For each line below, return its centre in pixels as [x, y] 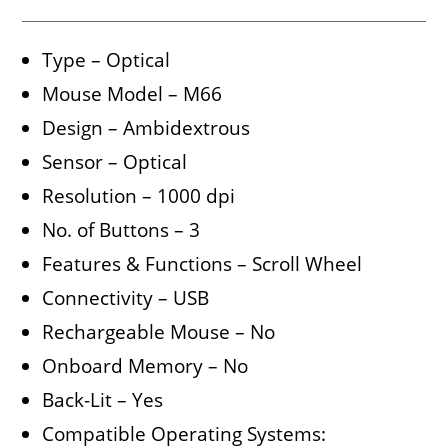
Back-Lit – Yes [103, 399]
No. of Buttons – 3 [121, 229]
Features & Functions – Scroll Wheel [202, 263]
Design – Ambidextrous [146, 127]
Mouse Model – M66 [132, 93]
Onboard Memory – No [145, 365]
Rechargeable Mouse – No [159, 331]
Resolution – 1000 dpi [139, 195]
